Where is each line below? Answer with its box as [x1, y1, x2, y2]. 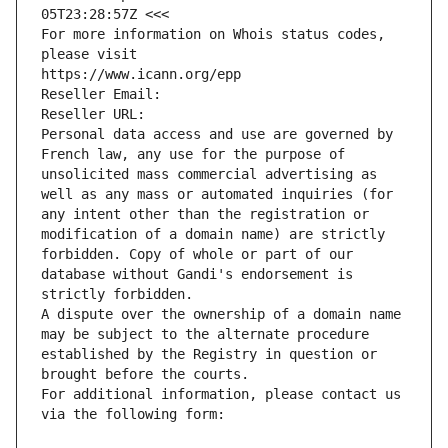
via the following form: [41, 406, 225, 423]
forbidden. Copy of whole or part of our [41, 246, 353, 263]
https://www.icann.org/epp [41, 66, 241, 83]
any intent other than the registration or [41, 206, 369, 223]
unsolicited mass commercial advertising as [41, 166, 377, 183]
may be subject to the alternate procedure [41, 326, 369, 343]
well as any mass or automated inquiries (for [41, 186, 393, 203]
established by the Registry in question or [41, 346, 377, 363]
